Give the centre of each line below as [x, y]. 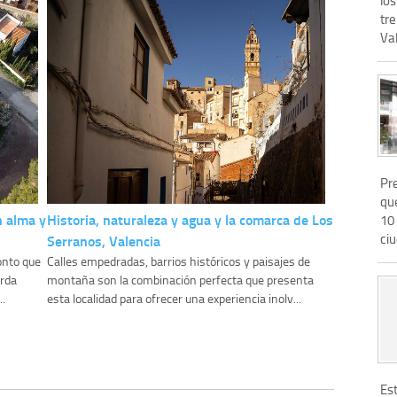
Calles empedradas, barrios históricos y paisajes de [179, 261]
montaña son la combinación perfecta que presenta [181, 280]
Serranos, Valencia [104, 241]
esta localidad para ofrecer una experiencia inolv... [175, 299]
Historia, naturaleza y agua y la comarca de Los [191, 220]
